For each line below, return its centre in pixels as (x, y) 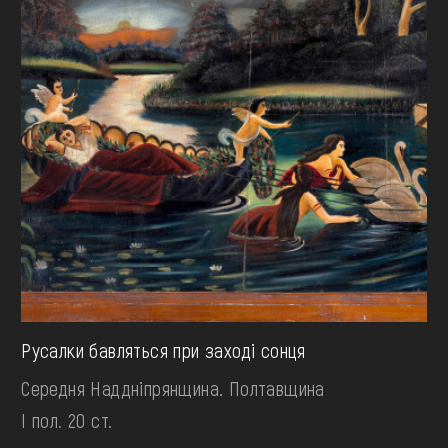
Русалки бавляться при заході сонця (163, 349)
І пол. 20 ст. (67, 419)
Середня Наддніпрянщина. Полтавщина (173, 387)
